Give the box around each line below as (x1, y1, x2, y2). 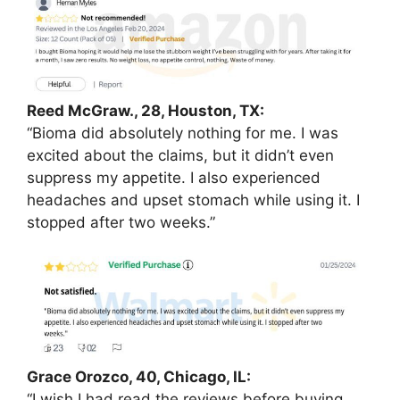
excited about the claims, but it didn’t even (27, 146, 334, 164)
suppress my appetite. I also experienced (27, 168, 321, 187)
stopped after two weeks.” (27, 212, 215, 231)
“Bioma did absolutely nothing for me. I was (27, 123, 338, 142)
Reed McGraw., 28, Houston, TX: (27, 101, 264, 120)
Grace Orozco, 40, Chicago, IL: (27, 368, 251, 387)
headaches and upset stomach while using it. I (27, 190, 360, 209)
